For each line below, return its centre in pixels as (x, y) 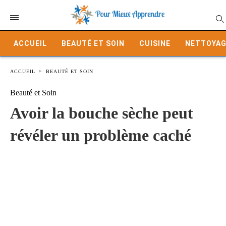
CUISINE (155, 43)
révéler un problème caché (101, 135)
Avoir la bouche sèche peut (102, 113)
